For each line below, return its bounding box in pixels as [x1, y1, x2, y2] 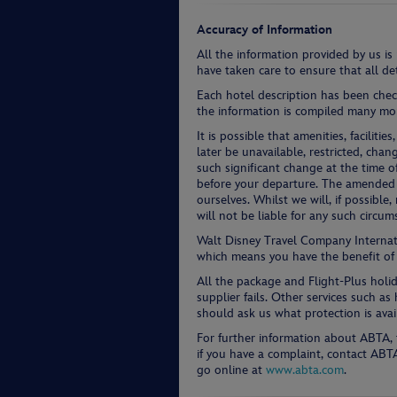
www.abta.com [266, 362, 344, 378]
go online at [197, 362, 266, 378]
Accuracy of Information [197, 22, 332, 37]
